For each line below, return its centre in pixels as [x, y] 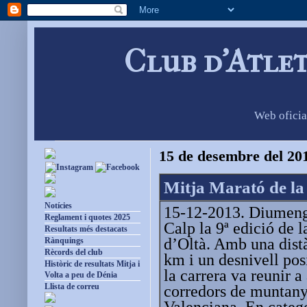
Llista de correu [72, 287]
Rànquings [64, 241]
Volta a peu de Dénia [81, 275]
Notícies [58, 206]
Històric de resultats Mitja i [92, 264]
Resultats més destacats [86, 229]
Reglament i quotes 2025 [87, 218]
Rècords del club [74, 253]
